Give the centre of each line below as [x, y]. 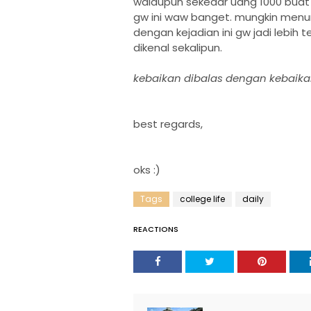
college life [202, 199]
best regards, [168, 124]
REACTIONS [156, 229]
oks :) [147, 170]
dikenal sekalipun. [178, 48]
